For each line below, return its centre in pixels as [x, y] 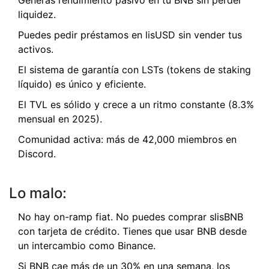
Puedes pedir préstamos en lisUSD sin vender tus [130, 35]
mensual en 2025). [60, 119]
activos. [36, 50]
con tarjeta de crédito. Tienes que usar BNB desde [132, 231]
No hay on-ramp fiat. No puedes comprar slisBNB [131, 217]
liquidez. [37, 15]
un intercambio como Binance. [87, 246]
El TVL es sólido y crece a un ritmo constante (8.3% [136, 105]
